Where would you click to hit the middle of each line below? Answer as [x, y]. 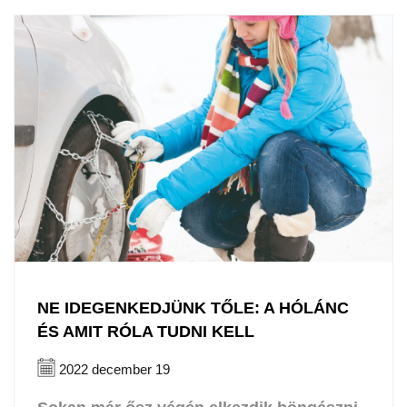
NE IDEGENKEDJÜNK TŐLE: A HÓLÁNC [193, 308]
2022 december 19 [113, 369]
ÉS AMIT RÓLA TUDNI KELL [146, 331]
